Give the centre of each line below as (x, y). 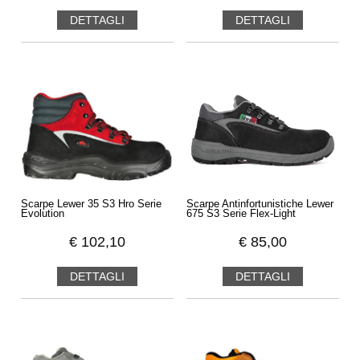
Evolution (42, 214)
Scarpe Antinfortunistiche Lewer (260, 205)
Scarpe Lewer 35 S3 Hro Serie (91, 205)
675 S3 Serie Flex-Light (241, 214)
